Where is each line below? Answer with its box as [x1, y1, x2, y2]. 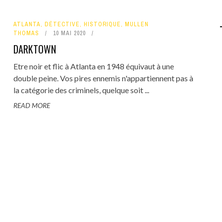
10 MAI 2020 [53, 29, 86, 37]
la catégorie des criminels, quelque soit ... [13, 85, 149, 95]
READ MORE [13, 101, 50, 110]
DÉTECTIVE [44, 20, 80, 28]
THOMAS [13, 29, 39, 37]
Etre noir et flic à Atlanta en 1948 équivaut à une [13, 61, 174, 71]
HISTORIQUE [83, 20, 121, 28]
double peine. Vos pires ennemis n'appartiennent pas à [13, 73, 193, 83]
